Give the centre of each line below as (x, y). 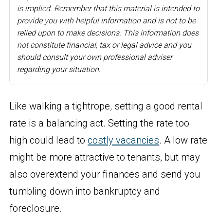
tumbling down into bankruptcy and (85, 191)
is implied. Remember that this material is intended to (109, 8)
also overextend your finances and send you (105, 174)
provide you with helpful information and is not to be (107, 20)
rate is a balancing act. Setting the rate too (100, 123)
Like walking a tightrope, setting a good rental (106, 106)
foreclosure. (36, 208)
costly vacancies (124, 140)
